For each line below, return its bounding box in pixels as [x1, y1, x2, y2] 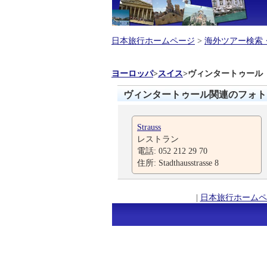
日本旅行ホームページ [111, 36, 195, 45]
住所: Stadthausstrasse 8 [137, 158, 219, 167]
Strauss [137, 122, 161, 132]
